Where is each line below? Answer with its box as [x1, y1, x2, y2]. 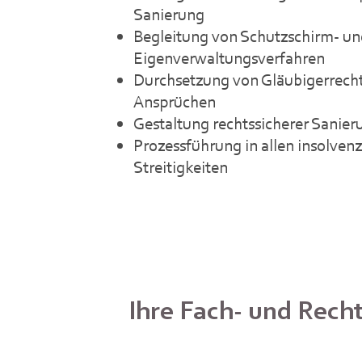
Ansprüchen [133, 91, 217, 113]
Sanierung [133, 4, 205, 26]
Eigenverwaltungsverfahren [133, 48, 326, 69]
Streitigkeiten [133, 157, 229, 179]
